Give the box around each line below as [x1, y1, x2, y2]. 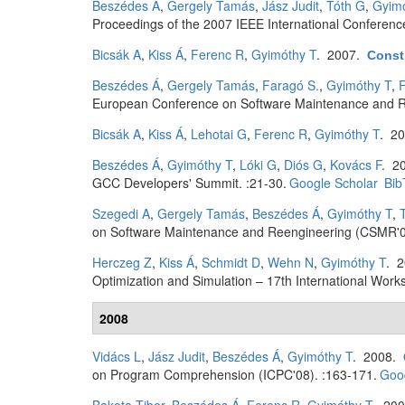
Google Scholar [288, 174, 378, 192]
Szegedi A [92, 204, 150, 222]
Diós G [284, 155, 323, 174]
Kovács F [330, 155, 381, 174]
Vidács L [92, 347, 141, 365]
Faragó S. [262, 76, 319, 94]
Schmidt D [202, 253, 260, 271]
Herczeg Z [92, 253, 152, 271]
